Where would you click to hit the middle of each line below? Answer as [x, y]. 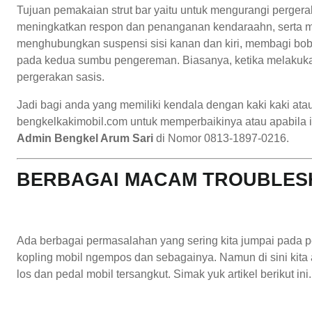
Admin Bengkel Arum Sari [85, 138]
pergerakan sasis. [61, 77]
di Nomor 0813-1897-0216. [221, 138]
